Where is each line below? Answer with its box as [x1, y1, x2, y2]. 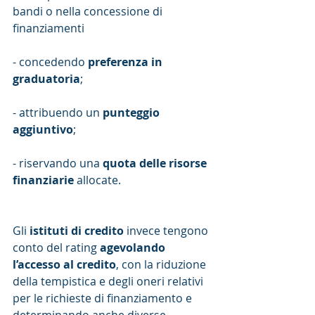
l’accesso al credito [13, 257, 116, 273]
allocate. [74, 172, 121, 188]
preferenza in [88, 54, 165, 70]
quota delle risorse [103, 155, 210, 172]
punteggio [103, 105, 162, 121]
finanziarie [13, 172, 74, 188]
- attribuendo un [13, 105, 103, 121]
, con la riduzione [116, 257, 209, 273]
